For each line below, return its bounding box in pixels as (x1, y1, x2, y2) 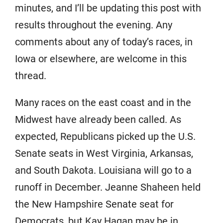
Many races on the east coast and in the (15, 97, 191, 109)
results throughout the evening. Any (15, 19, 172, 31)
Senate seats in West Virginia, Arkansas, (15, 147, 193, 160)
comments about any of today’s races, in (15, 36, 193, 48)
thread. (15, 70, 46, 82)
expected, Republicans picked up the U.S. (15, 130, 196, 143)
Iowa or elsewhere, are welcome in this (15, 53, 187, 65)
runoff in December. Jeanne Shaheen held (15, 181, 201, 194)
